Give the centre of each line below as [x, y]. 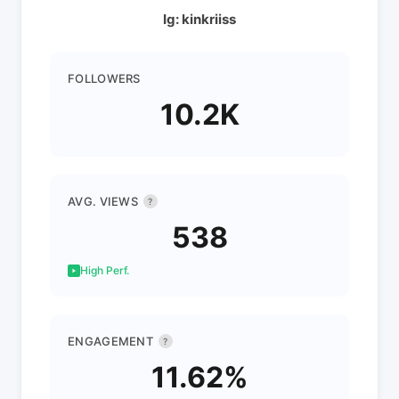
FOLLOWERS [104, 78]
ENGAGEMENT [110, 341]
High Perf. [105, 270]
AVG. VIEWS [103, 201]
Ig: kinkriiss [199, 19]
